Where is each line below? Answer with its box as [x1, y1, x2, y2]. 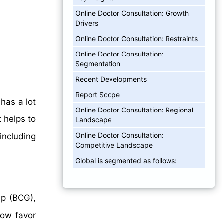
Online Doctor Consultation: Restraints [75, 34, 198, 43]
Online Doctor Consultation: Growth [75, 8, 189, 17]
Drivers [75, 18, 98, 27]
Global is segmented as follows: [75, 156, 177, 165]
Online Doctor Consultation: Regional [75, 105, 193, 114]
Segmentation [75, 59, 120, 68]
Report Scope [75, 90, 120, 99]
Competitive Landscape [75, 140, 153, 149]
